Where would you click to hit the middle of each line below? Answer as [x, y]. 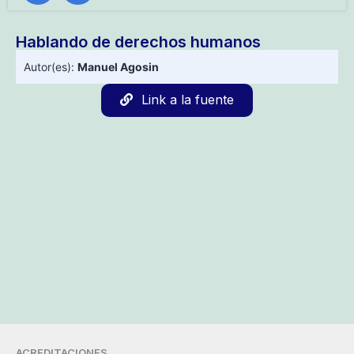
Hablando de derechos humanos [138, 42]
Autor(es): [51, 67]
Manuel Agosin [118, 67]
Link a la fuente [188, 100]
